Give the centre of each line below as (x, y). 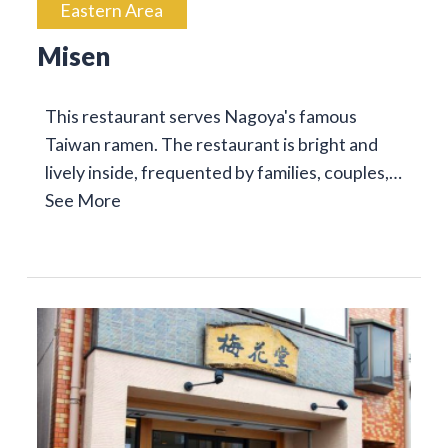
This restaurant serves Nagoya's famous (200, 116)
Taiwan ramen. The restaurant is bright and (211, 144)
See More (82, 200)
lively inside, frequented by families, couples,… (223, 172)
